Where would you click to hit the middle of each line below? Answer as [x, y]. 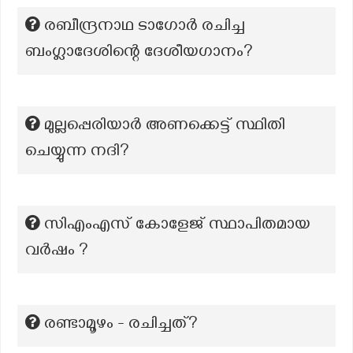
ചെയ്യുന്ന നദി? [77, 153]
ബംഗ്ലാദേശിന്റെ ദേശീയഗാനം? [139, 54]
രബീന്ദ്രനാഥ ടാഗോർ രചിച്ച [145, 28]
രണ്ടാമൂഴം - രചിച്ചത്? [121, 325]
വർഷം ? [57, 252]
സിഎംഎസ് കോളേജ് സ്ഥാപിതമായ [177, 226]
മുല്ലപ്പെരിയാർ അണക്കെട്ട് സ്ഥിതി [165, 127]
